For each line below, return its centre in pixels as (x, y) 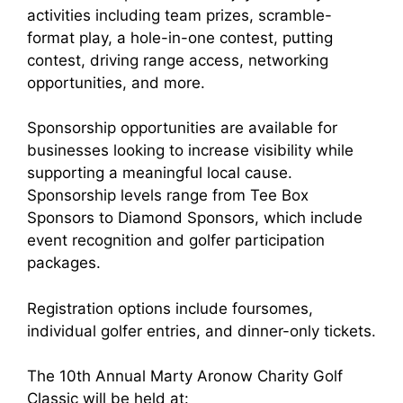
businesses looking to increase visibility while (190, 151)
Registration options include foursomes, (170, 308)
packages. (64, 263)
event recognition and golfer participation (176, 241)
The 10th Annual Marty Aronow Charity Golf (185, 376)
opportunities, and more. (116, 82)
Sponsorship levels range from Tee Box (168, 196)
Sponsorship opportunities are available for (182, 128)
